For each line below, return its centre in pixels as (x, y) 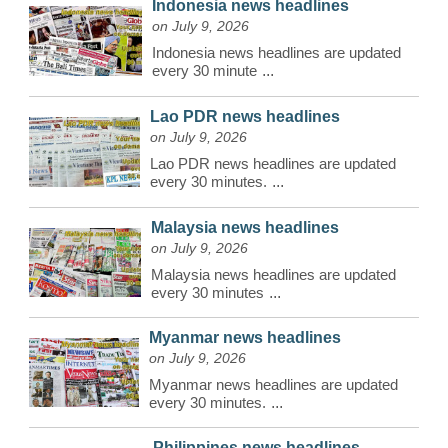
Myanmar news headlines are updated (274, 385)
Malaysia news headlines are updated (273, 274)
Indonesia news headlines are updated (276, 52)
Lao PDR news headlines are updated (272, 164)
